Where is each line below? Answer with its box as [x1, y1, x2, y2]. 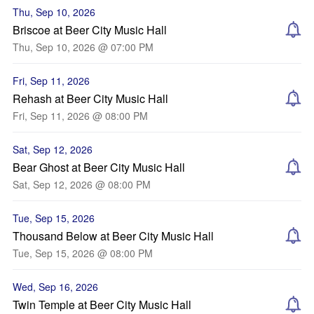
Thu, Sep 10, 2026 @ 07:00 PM [13, 40, 153, 54]
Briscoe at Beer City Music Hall [13, 22, 167, 38]
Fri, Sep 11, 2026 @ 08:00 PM [13, 109, 148, 123]
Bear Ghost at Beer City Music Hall [13, 159, 185, 175]
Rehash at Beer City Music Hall [13, 90, 168, 107]
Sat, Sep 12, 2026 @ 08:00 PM [13, 177, 151, 191]
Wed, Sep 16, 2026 [13, 280, 98, 294]
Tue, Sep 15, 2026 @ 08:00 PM [13, 246, 153, 260]
